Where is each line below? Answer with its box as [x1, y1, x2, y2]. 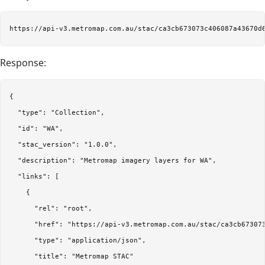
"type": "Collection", [9, 109, 105, 117]
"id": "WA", [9, 125, 63, 133]
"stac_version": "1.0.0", [9, 141, 117, 149]
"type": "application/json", [9, 237, 146, 245]
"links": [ [9, 173, 59, 181]
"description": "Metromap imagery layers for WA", [9, 157, 216, 165]
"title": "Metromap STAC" [9, 253, 134, 261]
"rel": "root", [9, 205, 92, 213]
